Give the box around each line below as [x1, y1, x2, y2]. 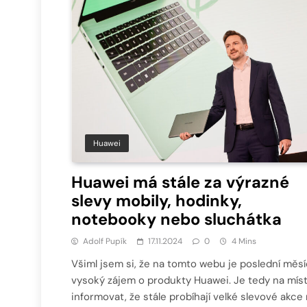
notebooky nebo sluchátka [71, 208, 282, 230]
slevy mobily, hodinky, [71, 190, 242, 211]
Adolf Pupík [83, 235, 127, 247]
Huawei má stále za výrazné [71, 171, 289, 193]
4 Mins [232, 235, 256, 247]
